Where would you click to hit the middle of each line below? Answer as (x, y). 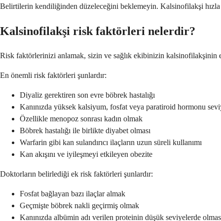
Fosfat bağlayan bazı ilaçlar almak (73, 194)
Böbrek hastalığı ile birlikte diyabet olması (85, 131)
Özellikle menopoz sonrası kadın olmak (81, 119)
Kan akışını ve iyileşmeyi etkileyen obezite (86, 154)
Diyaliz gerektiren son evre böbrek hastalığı (87, 95)
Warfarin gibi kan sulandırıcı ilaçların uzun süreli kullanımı (111, 143)
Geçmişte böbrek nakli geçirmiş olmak (79, 206)
